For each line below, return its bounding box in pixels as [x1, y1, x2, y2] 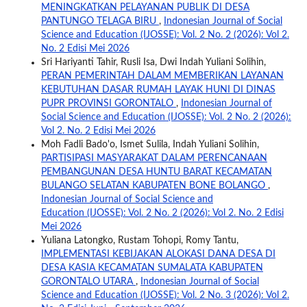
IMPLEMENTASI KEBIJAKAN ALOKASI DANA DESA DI [40, 249, 275, 259]
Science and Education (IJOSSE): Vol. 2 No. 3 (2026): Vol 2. [40, 290, 289, 300]
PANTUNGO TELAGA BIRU [40, 16, 159, 26]
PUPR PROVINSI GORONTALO [40, 98, 176, 108]
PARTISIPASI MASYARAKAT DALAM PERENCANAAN [40, 153, 267, 163]
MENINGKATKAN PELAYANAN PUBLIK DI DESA [40, 2, 249, 12]
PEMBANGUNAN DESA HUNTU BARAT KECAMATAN [40, 167, 272, 177]
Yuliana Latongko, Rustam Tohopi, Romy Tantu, [40, 235, 238, 245]
